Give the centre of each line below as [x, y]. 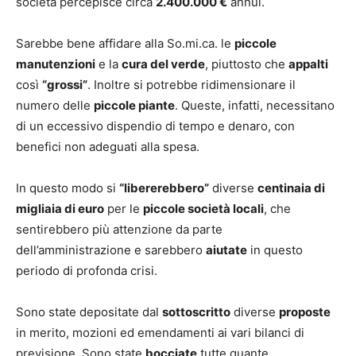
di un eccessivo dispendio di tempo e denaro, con [155, 126]
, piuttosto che [247, 64]
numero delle [55, 106]
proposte [305, 312]
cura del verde [163, 64]
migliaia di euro [60, 209]
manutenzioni [56, 64]
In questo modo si [68, 188]
